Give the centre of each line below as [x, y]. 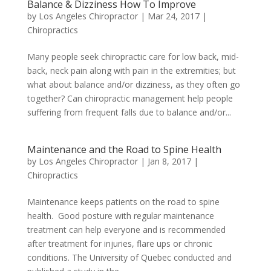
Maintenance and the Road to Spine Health [124, 149]
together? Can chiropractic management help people [130, 98]
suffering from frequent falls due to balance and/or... [129, 112]
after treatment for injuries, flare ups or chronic [119, 243]
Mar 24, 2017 [173, 16]
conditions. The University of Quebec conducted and [129, 257]
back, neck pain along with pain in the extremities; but [131, 70]
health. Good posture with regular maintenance [120, 216]
